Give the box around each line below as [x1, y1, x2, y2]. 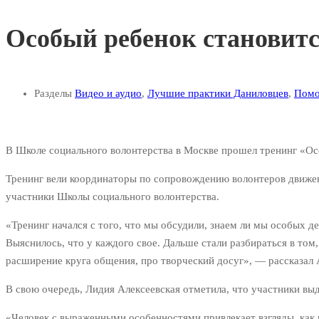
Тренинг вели [6, 173, 67, 185]
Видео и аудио [75, 88, 142, 100]
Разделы [34, 88, 72, 100]
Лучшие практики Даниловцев [147, 88, 288, 100]
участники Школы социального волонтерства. [6, 191, 219, 203]
